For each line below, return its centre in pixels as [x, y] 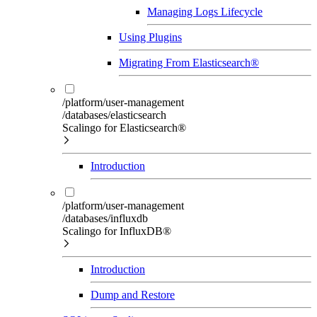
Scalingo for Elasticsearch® [124, 127]
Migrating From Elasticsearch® [189, 62]
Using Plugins [150, 37]
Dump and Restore [133, 294]
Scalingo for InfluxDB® [117, 231]
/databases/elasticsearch [114, 115]
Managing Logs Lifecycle [205, 11]
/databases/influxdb [105, 218]
